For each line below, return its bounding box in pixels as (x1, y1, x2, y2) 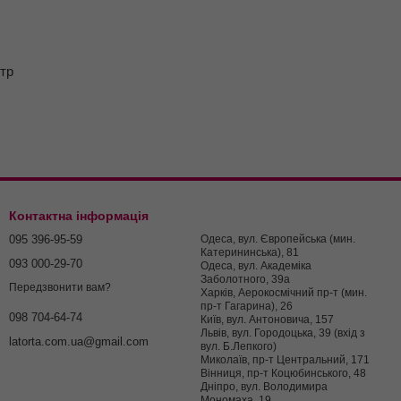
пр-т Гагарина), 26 (200, 300, 293, 313)
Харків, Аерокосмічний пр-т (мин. (200, 286, 367, 300)
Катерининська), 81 (200, 246, 299, 260)
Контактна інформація (9, 209, 149, 224)
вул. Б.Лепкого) (200, 340, 277, 354)
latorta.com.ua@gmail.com (9, 335, 149, 349)
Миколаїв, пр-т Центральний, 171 (200, 354, 370, 367)
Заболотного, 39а (200, 273, 290, 286)
